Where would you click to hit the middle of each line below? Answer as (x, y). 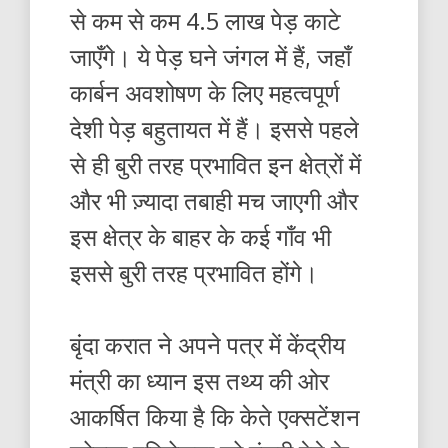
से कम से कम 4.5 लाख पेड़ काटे (205, 21)
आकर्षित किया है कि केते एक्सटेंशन (215, 417)
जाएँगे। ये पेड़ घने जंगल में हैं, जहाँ (210, 57)
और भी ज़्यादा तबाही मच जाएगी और (214, 201)
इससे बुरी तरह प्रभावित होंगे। (194, 273)
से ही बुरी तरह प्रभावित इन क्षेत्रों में (215, 165)
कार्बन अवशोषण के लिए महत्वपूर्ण (205, 93)
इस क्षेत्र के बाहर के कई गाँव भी (200, 237)
